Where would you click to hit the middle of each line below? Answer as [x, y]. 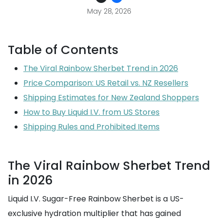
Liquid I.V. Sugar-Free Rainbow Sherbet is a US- [96, 199]
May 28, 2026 [109, 11]
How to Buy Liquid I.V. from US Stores [91, 112]
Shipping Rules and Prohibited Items [91, 127]
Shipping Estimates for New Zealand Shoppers [111, 98]
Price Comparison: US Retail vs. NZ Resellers [106, 83]
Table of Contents [63, 50]
